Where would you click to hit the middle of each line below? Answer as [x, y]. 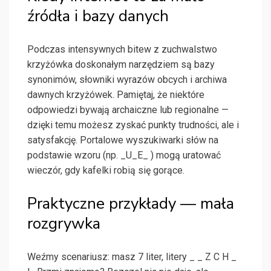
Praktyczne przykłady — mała [131, 204]
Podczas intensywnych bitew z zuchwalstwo [122, 50]
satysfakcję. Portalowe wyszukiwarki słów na [123, 140]
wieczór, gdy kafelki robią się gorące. [106, 171]
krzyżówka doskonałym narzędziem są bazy [121, 65]
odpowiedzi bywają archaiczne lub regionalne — [128, 110]
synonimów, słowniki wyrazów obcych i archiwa [127, 80]
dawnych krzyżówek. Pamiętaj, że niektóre [116, 95]
